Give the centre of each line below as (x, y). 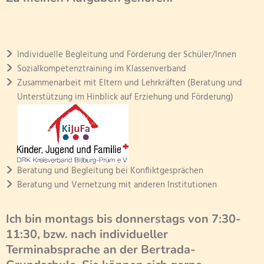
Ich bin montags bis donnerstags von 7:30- (123, 219)
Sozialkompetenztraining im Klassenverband (102, 69)
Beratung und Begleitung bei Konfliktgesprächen (110, 171)
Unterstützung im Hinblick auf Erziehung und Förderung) (125, 97)
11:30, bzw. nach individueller (87, 234)
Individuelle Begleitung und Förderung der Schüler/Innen (127, 55)
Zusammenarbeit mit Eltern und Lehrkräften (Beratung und (130, 83)
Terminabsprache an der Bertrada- (101, 250)
